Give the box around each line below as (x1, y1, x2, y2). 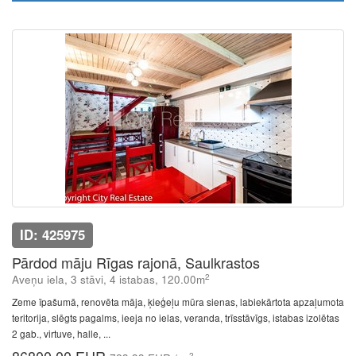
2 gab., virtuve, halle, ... (12, 327, 110, 340)
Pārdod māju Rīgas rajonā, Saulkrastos (12, 252, 260, 273)
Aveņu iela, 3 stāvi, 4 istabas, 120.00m (12, 272, 205, 287)
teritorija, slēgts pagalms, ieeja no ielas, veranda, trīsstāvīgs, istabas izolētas (12, 311, 339, 324)
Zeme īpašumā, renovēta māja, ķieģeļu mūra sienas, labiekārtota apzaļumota (12, 295, 344, 308)
